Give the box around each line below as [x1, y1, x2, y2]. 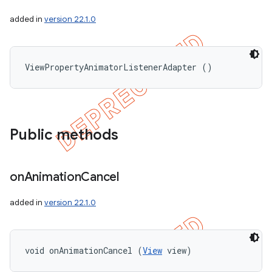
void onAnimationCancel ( [25, 245, 143, 256]
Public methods [10, 126, 118, 144]
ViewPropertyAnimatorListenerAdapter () [25, 61, 212, 73]
